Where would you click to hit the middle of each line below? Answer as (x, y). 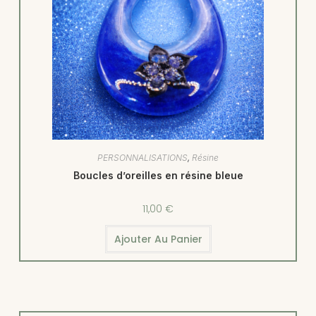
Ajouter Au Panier (158, 239)
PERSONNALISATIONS (142, 158)
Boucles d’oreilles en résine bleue (158, 176)
